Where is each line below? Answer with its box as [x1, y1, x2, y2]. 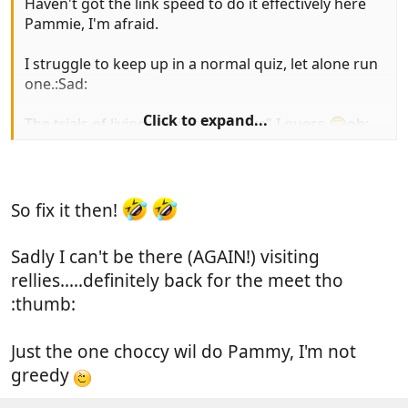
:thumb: [11, 292, 76, 317]
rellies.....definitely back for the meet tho [11, 269, 343, 293]
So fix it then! [11, 198, 122, 222]
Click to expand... [142, 110, 268, 131]
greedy [11, 363, 74, 388]
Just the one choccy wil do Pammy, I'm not [11, 340, 356, 364]
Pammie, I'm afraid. [25, 14, 158, 35]
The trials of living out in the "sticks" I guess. [25, 114, 329, 135]
